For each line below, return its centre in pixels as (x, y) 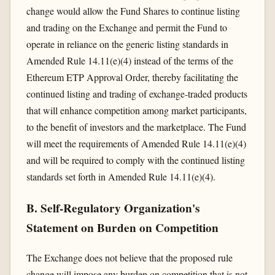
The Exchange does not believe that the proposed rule (129, 258)
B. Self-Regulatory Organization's (113, 208)
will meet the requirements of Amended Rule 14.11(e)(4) (136, 143)
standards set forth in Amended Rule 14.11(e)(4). (121, 176)
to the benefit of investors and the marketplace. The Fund (136, 126)
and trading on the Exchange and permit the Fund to (126, 27)
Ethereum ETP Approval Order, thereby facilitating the (132, 77)
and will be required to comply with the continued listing (135, 160)
